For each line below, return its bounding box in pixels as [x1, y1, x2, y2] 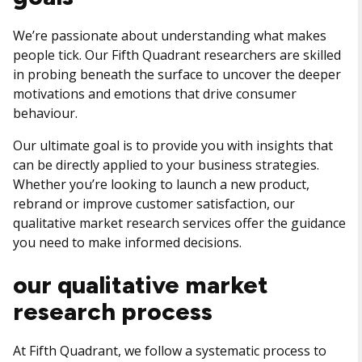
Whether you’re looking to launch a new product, [13, 175, 309, 193]
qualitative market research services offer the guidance [13, 214, 346, 232]
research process [13, 297, 213, 326]
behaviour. [13, 104, 78, 122]
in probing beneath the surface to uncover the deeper [13, 65, 341, 83]
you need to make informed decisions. [13, 234, 242, 251]
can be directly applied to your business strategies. [13, 156, 319, 174]
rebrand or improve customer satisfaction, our [13, 195, 295, 213]
